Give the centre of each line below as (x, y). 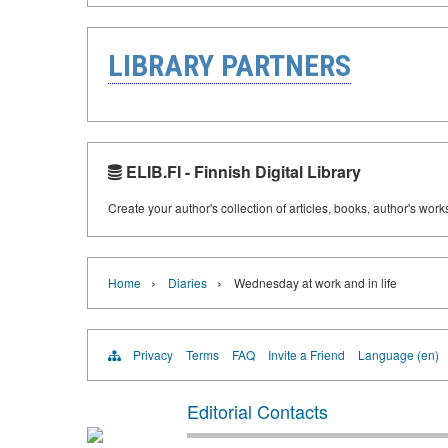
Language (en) (398, 354)
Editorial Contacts (257, 411)
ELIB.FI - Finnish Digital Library (241, 171)
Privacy (153, 354)
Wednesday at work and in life (315, 282)
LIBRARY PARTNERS (229, 65)
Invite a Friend (306, 354)
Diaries (187, 282)
